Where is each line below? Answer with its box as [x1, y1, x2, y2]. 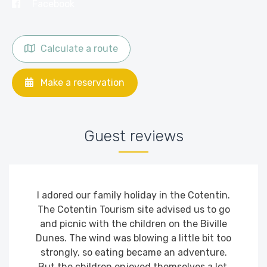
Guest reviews [83, 126, 184, 145]
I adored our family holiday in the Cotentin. [37, 189, 230, 201]
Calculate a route [38, 42, 118, 54]
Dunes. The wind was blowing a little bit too [36, 232, 231, 244]
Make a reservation [38, 76, 125, 88]
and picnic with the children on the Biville [40, 218, 227, 229]
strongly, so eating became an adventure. [40, 246, 227, 258]
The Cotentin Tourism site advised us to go [37, 203, 230, 215]
